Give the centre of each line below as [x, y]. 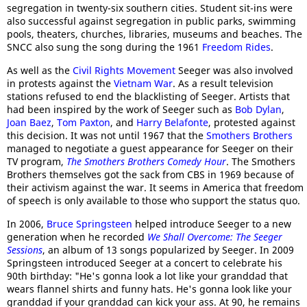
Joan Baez [29, 122]
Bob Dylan [258, 109]
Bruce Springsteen [89, 224]
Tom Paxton [84, 122]
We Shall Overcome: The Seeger [215, 237]
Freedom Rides [236, 47]
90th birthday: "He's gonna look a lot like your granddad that [147, 276]
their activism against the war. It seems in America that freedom [155, 187]
